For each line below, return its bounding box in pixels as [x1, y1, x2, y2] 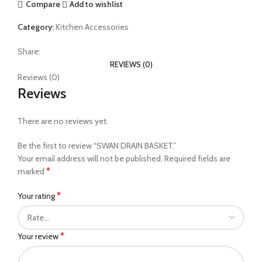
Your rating [18, 190, 57, 201]
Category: [18, 21, 54, 32]
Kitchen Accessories [56, 21, 129, 32]
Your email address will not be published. [18, 153, 163, 164]
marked [18, 166, 46, 177]
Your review [18, 230, 60, 242]
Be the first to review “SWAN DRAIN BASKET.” [18, 140, 176, 151]
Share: [18, 46, 40, 57]
